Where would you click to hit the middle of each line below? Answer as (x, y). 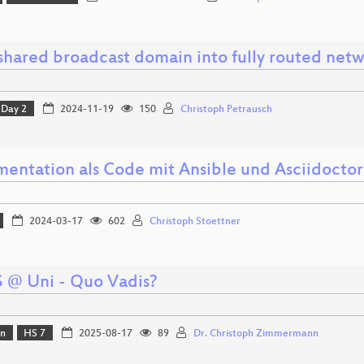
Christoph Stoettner (195, 222)
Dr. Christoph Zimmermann (256, 334)
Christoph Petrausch (226, 110)
